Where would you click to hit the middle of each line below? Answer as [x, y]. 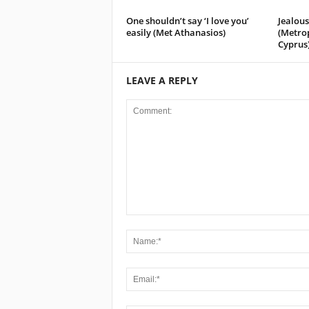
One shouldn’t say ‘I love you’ [187, 20]
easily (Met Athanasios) [176, 32]
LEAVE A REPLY [162, 80]
